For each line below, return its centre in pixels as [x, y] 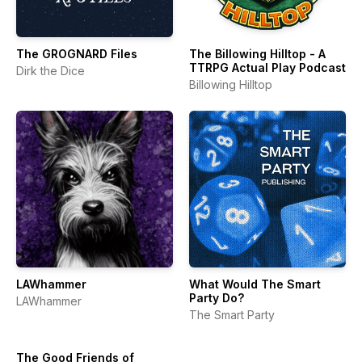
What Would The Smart [255, 284]
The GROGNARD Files [77, 54]
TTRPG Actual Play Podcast [267, 67]
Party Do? [217, 298]
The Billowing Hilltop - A [257, 54]
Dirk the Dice [51, 71]
